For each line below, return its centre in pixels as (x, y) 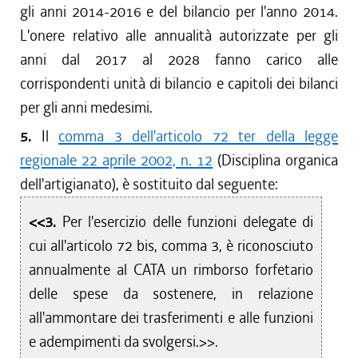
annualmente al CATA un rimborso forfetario (171, 270)
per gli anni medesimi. (86, 107)
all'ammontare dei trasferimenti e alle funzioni (171, 318)
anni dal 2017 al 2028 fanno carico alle (179, 60)
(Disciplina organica (275, 160)
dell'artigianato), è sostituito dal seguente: (149, 184)
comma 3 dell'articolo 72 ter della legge (198, 136)
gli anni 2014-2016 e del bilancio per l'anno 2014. (179, 12)
